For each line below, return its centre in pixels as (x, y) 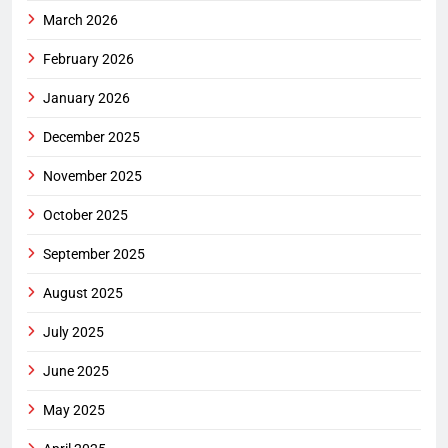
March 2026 (80, 20)
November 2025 (92, 176)
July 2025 (73, 332)
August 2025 (83, 293)
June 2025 (76, 371)
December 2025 (91, 137)
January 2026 (86, 98)
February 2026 (88, 59)
